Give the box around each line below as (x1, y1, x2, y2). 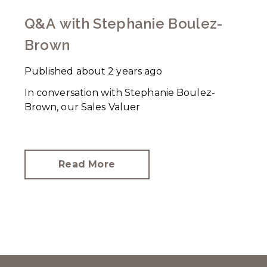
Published (24, 65, 74, 77)
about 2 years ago (76, 65, 163, 77)
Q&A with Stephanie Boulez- (24, 14, 223, 32)
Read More (58, 158, 116, 170)
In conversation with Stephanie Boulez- (24, 86, 215, 98)
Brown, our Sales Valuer (24, 101, 143, 113)
